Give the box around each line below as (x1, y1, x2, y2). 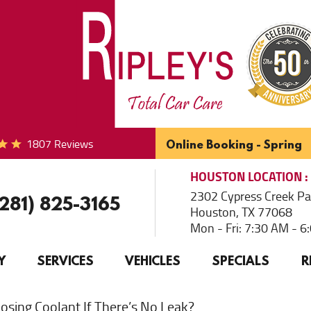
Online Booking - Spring (166, 136, 302, 152)
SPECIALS (212, 252, 270, 269)
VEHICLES (125, 252, 180, 269)
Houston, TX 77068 (190, 202, 292, 223)
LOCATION (245, 166, 305, 188)
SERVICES (36, 252, 94, 269)
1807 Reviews (26, 135, 93, 153)
